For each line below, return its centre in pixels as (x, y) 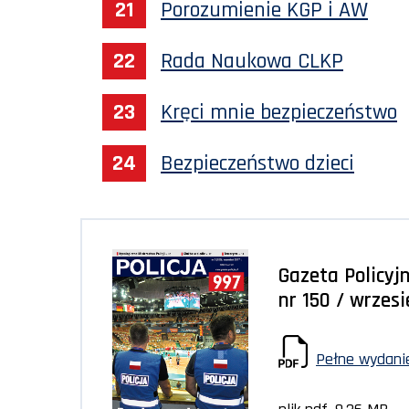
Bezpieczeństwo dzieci (257, 163)
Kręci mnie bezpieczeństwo (279, 112)
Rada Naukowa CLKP (252, 61)
